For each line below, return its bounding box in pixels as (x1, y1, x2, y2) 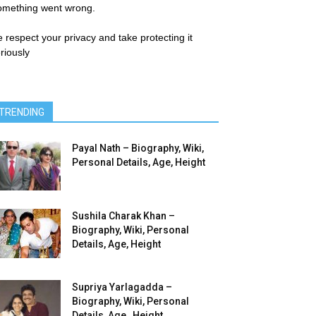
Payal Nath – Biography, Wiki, (72, 142, 204, 154)
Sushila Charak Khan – (72, 210, 175, 221)
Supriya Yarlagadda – (72, 281, 172, 293)
